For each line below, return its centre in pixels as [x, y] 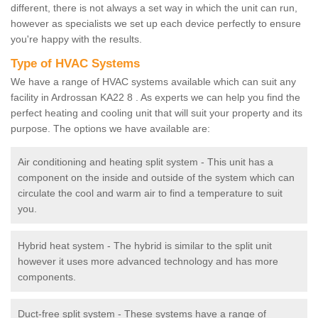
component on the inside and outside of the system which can [156, 178]
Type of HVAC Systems [77, 64]
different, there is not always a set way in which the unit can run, [154, 8]
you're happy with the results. [78, 39]
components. [47, 277]
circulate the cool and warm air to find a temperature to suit [150, 193]
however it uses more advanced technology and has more [148, 262]
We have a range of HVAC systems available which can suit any [153, 82]
